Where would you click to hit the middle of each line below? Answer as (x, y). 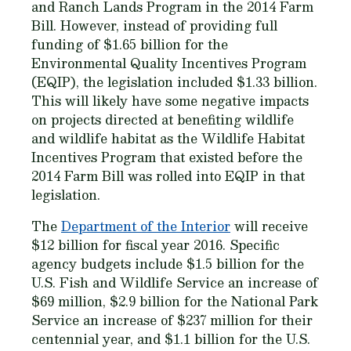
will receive (269, 226)
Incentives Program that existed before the (167, 157)
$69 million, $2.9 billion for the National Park (175, 301)
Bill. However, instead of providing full (154, 25)
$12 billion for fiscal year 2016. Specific (156, 245)
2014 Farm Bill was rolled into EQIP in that (168, 176)
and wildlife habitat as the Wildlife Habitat (168, 138)
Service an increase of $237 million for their (172, 320)
